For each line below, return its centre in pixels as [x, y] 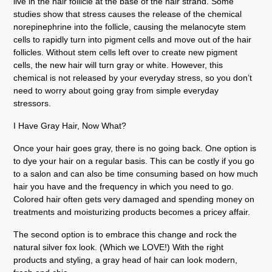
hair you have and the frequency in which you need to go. [124, 186]
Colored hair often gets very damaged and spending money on [135, 199]
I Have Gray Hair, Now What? [70, 125]
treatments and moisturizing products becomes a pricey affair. [133, 212]
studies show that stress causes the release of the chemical [127, 14]
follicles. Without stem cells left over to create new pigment [125, 52]
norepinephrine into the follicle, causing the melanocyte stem [130, 26]
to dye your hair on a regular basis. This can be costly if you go [134, 161]
